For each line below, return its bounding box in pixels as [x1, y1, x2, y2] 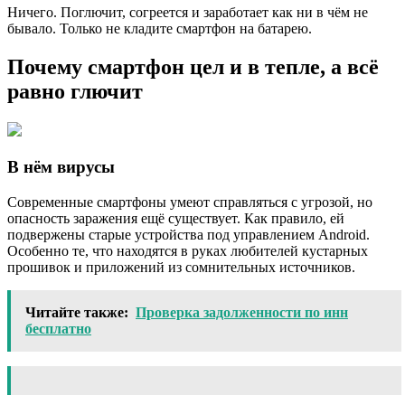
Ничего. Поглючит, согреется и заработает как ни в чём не [7, 5, 368, 21]
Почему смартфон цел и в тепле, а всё [7, 55, 379, 80]
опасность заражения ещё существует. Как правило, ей [7, 210, 344, 226]
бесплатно [25, 320, 91, 336]
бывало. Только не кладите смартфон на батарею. [7, 21, 312, 37]
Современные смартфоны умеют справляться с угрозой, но [7, 193, 372, 210]
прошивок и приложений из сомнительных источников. [7, 259, 355, 275]
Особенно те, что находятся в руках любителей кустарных [7, 242, 368, 259]
